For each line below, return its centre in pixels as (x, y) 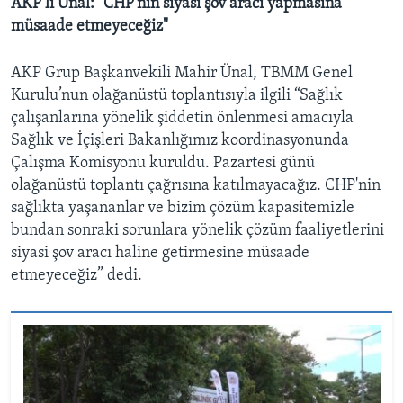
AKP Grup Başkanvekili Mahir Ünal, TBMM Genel (182, 73)
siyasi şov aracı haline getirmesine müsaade (160, 253)
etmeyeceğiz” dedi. (76, 275)
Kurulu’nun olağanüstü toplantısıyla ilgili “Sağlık (177, 95)
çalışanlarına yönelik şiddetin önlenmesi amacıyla (182, 118)
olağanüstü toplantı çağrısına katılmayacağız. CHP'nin (196, 185)
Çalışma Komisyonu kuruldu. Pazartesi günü (163, 163)
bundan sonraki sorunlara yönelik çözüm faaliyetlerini (197, 230)
